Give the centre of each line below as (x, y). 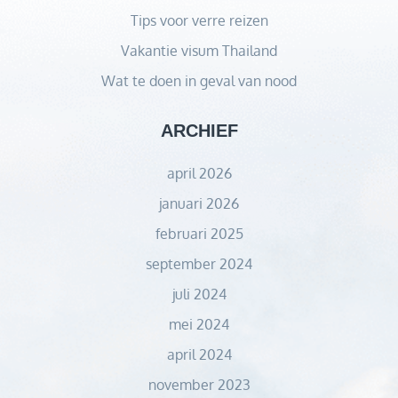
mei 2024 (199, 324)
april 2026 (199, 173)
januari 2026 (199, 203)
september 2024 (199, 264)
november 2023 (199, 385)
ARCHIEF (199, 131)
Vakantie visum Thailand (199, 51)
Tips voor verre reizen (199, 20)
